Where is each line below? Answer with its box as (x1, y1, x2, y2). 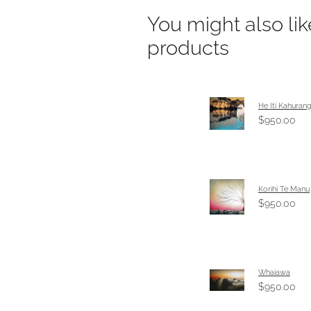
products (147, 32, 229, 60)
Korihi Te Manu (258, 183, 310, 194)
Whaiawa (258, 266, 290, 278)
